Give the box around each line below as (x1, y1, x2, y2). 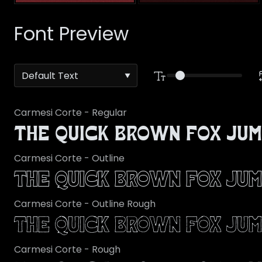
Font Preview (14, 20, 129, 47)
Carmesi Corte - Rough (14, 243, 120, 257)
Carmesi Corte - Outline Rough (14, 197, 156, 211)
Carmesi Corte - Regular (14, 106, 127, 120)
